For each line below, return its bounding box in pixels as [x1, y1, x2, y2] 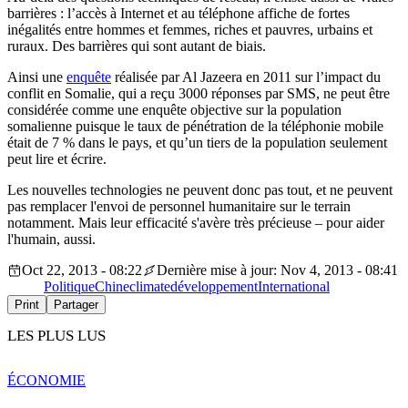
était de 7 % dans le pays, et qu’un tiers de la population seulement [7, 135, 387, 151]
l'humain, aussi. [7, 231, 96, 248]
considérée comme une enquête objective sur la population [7, 102, 342, 118]
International [258, 279, 330, 295]
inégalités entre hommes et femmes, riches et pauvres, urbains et [7, 22, 372, 38]
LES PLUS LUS [7, 327, 106, 345]
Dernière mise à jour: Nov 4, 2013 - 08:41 [157, 262, 398, 279]
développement [170, 279, 258, 295]
